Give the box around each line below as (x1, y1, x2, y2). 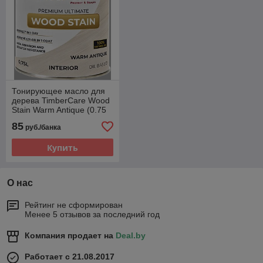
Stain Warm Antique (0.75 (12, 105, 106, 115)
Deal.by (116, 231, 146, 241)
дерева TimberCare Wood (12, 96, 110, 106)
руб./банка (23, 123, 61, 132)
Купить (46, 141, 78, 153)
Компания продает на (25, 231, 116, 241)
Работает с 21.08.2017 (25, 252, 114, 262)
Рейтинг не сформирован (25, 200, 123, 210)
